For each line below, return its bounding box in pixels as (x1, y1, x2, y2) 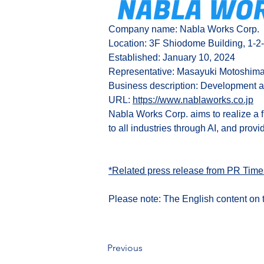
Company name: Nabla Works (108, 24, 236, 35)
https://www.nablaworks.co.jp (133, 95, 253, 105)
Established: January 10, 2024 (108, 52, 235, 63)
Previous (107, 242, 143, 254)
